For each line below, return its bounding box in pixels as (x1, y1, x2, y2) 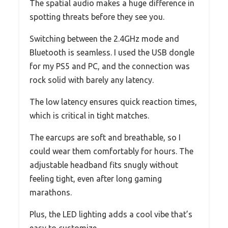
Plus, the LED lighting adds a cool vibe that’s (30, 210, 192, 219)
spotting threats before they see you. (30, 12, 164, 22)
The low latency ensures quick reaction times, (30, 97, 197, 107)
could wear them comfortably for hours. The (30, 147, 193, 156)
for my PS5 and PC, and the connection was (30, 62, 190, 71)
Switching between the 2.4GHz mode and (30, 34, 179, 44)
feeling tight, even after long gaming (30, 174, 162, 184)
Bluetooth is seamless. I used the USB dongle (30, 48, 194, 58)
